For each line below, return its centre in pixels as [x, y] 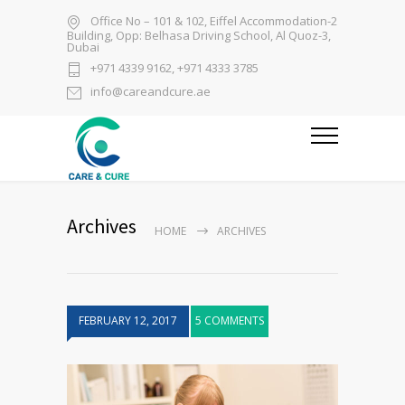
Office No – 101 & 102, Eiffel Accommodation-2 [214, 21]
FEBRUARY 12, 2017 [128, 320]
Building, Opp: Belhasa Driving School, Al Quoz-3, [199, 35]
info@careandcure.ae [151, 92]
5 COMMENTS [230, 320]
